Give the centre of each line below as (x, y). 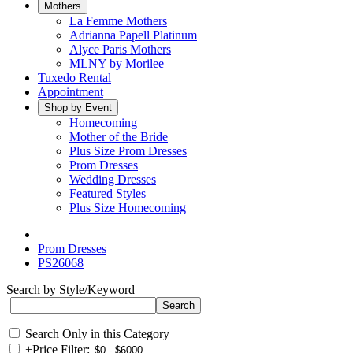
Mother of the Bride (119, 137)
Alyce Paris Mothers (120, 49)
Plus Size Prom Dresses (128, 151)
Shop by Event (78, 108)
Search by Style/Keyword (71, 290)
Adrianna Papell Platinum (133, 35)
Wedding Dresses (113, 179)
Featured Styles (108, 193)
